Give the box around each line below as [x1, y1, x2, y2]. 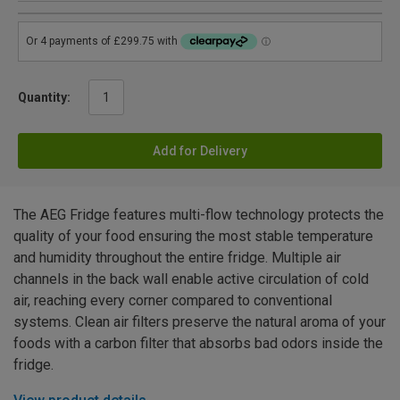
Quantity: [18, 90, 71, 105]
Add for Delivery [153, 144, 247, 159]
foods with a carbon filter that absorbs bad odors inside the [13, 335, 383, 353]
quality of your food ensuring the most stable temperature [13, 228, 373, 246]
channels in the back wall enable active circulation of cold [13, 271, 369, 288]
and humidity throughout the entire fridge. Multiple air [13, 249, 341, 267]
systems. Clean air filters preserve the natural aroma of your [13, 313, 386, 331]
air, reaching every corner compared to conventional [13, 292, 332, 310]
